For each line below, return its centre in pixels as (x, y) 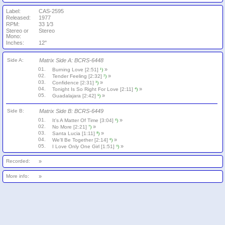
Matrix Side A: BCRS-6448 (71, 60)
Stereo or (17, 31)
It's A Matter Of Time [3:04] (84, 120)
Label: (13, 11)
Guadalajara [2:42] (75, 96)
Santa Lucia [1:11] (74, 133)
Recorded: (18, 161)
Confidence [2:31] (74, 83)
